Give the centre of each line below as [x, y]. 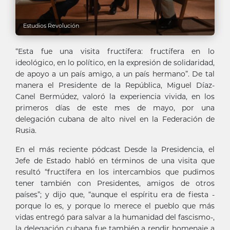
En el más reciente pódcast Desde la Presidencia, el [115, 149]
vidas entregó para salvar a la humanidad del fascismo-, [115, 217]
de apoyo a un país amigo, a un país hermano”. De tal [115, 74]
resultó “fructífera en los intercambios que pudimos [115, 172]
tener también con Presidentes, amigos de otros [115, 183]
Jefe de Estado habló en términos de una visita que [115, 160]
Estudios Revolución [51, 25]
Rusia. [26, 130]
